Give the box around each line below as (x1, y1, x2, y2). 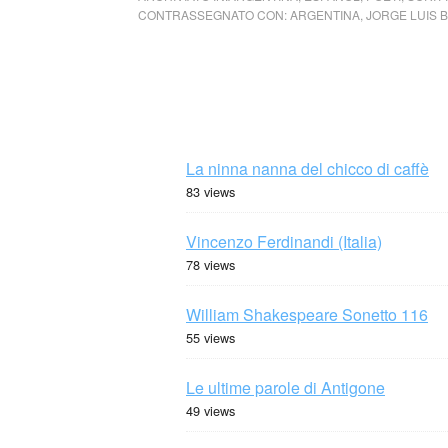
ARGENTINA (290, 6, 360, 23)
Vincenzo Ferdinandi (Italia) (186, 230, 382, 253)
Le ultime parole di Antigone (186, 376, 385, 399)
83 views (186, 182, 235, 201)
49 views (186, 401, 235, 420)
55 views (186, 328, 235, 347)
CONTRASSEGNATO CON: (138, 6, 290, 23)
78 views (186, 255, 235, 274)
